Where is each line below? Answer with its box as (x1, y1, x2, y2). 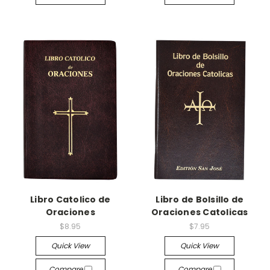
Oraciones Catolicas (151, 206, 248, 218)
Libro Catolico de (30, 193, 111, 206)
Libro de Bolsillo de (155, 193, 244, 206)
